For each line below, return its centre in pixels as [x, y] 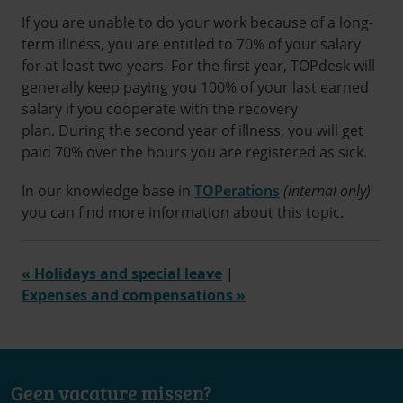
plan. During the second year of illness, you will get [193, 130]
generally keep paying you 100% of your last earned [195, 87]
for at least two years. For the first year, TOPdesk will [198, 65]
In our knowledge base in [108, 190]
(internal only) [327, 190]
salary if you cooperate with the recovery [160, 108]
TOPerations [237, 190]
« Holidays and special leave [122, 274]
